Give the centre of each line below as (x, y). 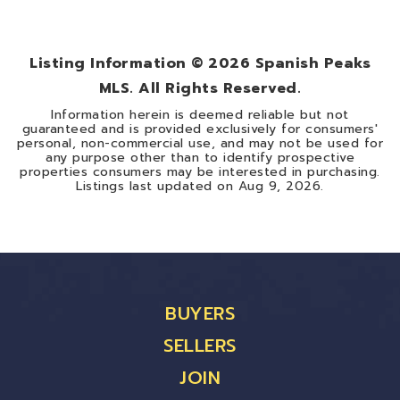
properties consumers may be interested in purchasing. (200, 172)
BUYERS (200, 313)
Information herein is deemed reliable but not (200, 115)
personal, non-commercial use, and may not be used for (200, 143)
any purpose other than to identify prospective (200, 158)
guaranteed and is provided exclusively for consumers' (200, 129)
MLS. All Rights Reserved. (200, 88)
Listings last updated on (157, 186)
